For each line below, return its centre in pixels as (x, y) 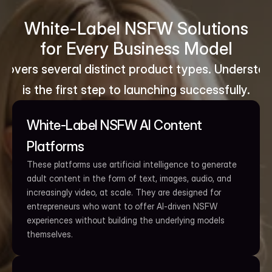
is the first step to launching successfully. (136, 90)
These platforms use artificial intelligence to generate (132, 164)
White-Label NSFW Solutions (136, 29)
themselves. (50, 234)
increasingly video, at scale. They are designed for (124, 192)
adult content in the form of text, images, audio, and (129, 178)
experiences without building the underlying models (126, 220)
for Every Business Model (136, 49)
